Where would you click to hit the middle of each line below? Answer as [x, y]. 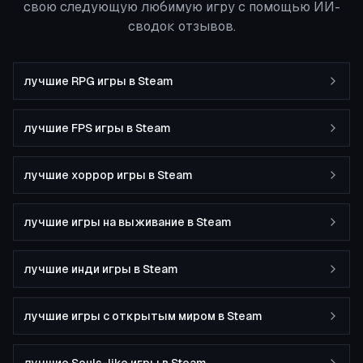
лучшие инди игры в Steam [101, 269]
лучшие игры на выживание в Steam [128, 222]
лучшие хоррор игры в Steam [108, 175]
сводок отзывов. [181, 26]
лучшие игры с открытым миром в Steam [143, 316]
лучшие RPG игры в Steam [98, 81]
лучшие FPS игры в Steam [97, 128]
